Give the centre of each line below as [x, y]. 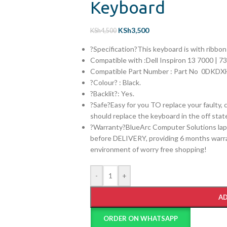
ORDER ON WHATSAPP [141, 218]
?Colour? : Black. [115, 82]
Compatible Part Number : [132, 71]
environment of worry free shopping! [148, 149]
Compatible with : [118, 60]
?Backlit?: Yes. [112, 93]
